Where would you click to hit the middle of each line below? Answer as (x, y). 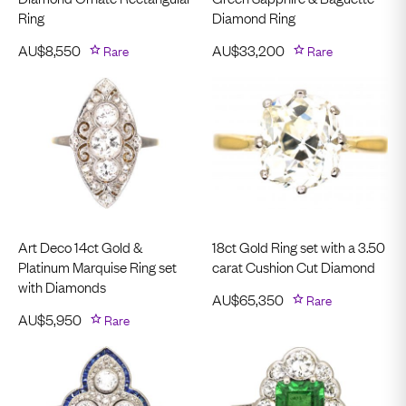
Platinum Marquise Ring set (97, 266)
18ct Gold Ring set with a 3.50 (299, 246)
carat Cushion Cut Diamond (294, 266)
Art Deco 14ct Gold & (80, 246)
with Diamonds (62, 286)
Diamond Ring (254, 17)
